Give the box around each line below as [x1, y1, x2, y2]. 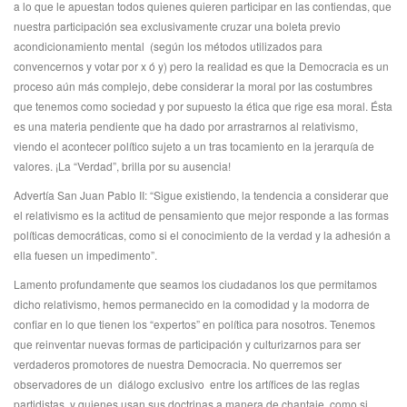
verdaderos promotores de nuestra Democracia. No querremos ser [14, 356, 342, 372]
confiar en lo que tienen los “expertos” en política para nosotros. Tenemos [14, 316, 375, 332]
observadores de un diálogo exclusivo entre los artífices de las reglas [14, 376, 360, 392]
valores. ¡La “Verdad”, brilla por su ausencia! [14, 158, 231, 174]
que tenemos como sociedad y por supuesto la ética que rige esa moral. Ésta [14, 98, 392, 114]
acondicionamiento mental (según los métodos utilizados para [14, 38, 323, 54]
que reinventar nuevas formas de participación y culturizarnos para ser [14, 336, 361, 352]
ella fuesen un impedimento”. [14, 247, 157, 263]
